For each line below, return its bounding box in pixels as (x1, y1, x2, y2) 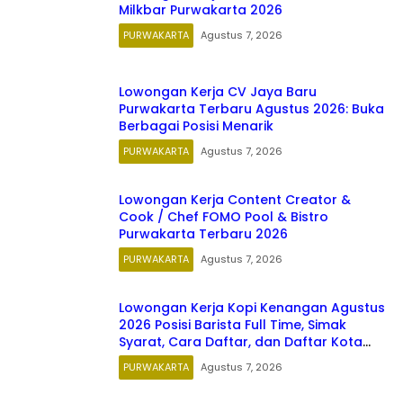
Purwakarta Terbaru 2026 (119, 225, 288, 244)
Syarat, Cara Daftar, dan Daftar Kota (119, 333, 363, 352)
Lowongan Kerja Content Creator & (119, 191, 351, 210)
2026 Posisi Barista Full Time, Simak (119, 316, 346, 335)
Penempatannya (119, 350, 228, 369)
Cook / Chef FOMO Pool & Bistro (119, 208, 202, 227)
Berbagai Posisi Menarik (119, 117, 273, 136)
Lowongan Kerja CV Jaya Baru (119, 83, 317, 102)
